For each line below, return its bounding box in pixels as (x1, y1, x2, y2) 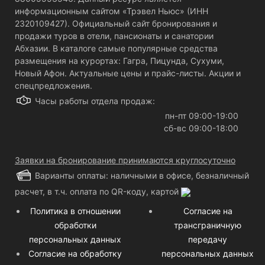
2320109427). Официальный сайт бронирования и (15, 18, 217, 29)
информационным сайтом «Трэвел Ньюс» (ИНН (15, 6, 208, 17)
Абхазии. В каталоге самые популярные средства (15, 43, 218, 54)
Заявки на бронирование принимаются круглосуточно (15, 155, 235, 166)
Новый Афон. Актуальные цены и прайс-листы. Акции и (15, 68, 241, 79)
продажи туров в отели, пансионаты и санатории (15, 31, 214, 41)
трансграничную (174, 219, 241, 230)
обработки (54, 219, 96, 230)
